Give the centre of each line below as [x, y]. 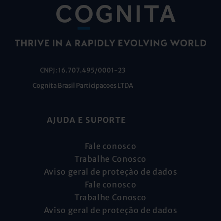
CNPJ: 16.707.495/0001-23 [83, 70]
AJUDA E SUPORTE [87, 120]
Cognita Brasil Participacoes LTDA [83, 85]
